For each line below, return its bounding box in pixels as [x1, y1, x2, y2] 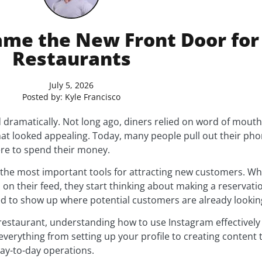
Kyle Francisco [63, 91, 120, 102]
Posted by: [22, 91, 63, 102]
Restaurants [12, 45, 131, 71]
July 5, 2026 [49, 79, 94, 91]
